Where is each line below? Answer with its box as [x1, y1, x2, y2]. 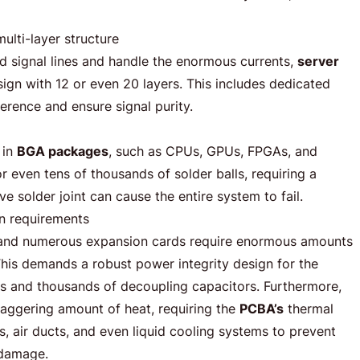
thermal [284, 301, 333, 317]
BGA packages [17, 143, 108, 159]
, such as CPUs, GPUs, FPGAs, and [108, 143, 317, 159]
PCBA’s [239, 301, 284, 317]
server [297, 53, 339, 69]
